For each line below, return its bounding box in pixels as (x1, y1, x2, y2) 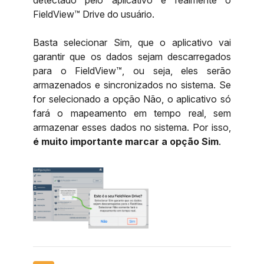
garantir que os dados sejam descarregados (33, 51, 231, 62)
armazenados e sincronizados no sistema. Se (33, 79, 231, 91)
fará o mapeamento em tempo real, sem (33, 107, 231, 119)
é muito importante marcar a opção (33, 136, 202, 147)
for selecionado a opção (33, 93, 144, 105)
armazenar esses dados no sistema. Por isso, (33, 121, 231, 133)
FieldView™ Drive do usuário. (33, 8, 154, 20)
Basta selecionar (33, 37, 114, 48)
